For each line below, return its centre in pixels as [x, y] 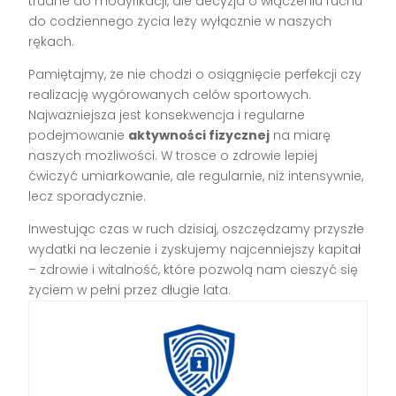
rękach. [52, 42]
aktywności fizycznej [199, 136]
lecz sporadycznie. [88, 197]
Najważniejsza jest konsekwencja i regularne [167, 115]
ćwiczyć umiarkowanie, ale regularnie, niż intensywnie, [196, 176]
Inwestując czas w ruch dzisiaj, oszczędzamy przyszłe [197, 229]
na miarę [301, 136]
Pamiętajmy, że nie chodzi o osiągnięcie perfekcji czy [195, 75]
